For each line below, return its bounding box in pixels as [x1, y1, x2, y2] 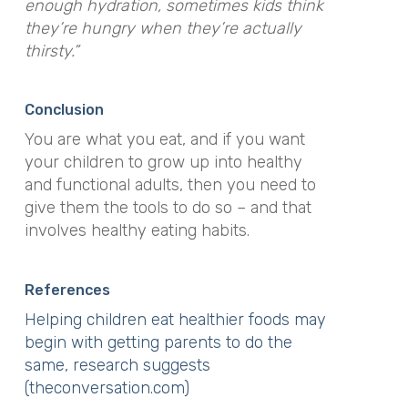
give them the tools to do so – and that [24, 198, 311, 218]
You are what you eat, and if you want [24, 129, 305, 149]
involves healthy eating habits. [24, 220, 250, 240]
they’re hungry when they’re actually [24, 17, 301, 38]
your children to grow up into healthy [24, 152, 302, 172]
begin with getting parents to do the [24, 331, 292, 352]
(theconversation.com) [24, 377, 189, 398]
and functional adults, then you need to [24, 175, 316, 195]
